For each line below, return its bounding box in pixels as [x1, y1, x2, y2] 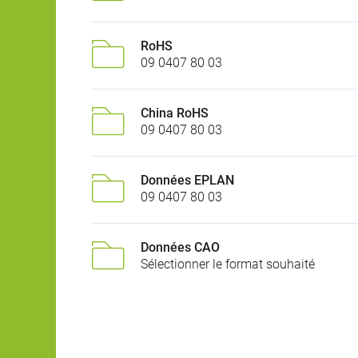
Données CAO [141, 240, 220, 256]
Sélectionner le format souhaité [141, 257, 315, 272]
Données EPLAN [141, 173, 234, 189]
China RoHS [141, 105, 209, 121]
